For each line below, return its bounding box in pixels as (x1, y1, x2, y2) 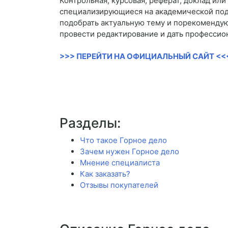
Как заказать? (80, 169, 130, 179)
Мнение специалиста (80, 158, 160, 168)
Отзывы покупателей (80, 180, 158, 190)
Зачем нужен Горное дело (80, 147, 179, 157)
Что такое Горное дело (80, 135, 167, 146)
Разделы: (60, 115, 121, 131)
